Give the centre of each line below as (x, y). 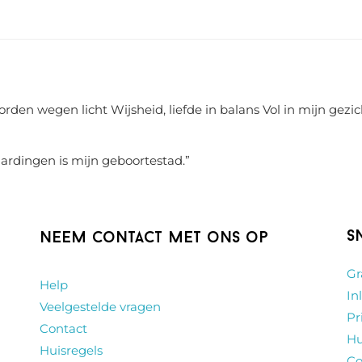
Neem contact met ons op (154, 238)
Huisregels (71, 350)
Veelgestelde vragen (100, 306)
